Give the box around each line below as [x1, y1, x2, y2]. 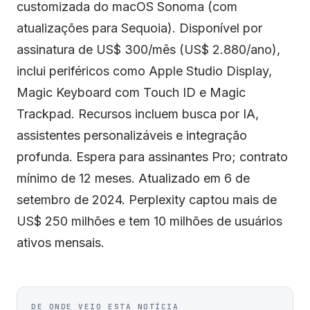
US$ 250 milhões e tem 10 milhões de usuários [17, 214, 282, 228]
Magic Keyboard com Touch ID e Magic [17, 85, 246, 100]
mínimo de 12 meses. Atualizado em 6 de [17, 171, 250, 185]
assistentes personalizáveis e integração [17, 128, 247, 143]
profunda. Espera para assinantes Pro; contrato [17, 149, 288, 164]
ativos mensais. [17, 235, 104, 250]
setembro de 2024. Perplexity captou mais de [17, 192, 277, 207]
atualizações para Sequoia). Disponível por [17, 21, 262, 35]
